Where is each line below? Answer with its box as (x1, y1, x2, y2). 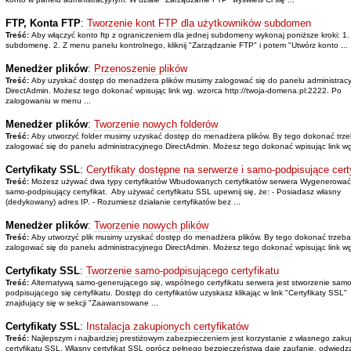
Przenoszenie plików (93, 62, 187, 74)
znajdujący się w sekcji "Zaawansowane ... (5, 298, 158, 307)
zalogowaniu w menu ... (5, 96, 91, 105)
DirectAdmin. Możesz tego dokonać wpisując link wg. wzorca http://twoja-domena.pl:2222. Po (5, 85, 342, 95)
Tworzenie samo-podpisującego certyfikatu (85, 264, 279, 277)
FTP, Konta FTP (5, 16, 81, 29)
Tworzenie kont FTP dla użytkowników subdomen (86, 16, 311, 29)
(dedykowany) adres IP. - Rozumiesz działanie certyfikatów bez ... (5, 197, 241, 206)
